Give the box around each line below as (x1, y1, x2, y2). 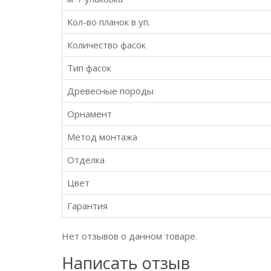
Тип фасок (67, 62, 111, 74)
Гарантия (67, 200, 108, 212)
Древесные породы (67, 85, 154, 97)
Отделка (67, 154, 105, 166)
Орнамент (67, 108, 112, 120)
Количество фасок (67, 39, 146, 51)
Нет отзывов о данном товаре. (62, 230, 197, 242)
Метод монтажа (67, 131, 137, 143)
